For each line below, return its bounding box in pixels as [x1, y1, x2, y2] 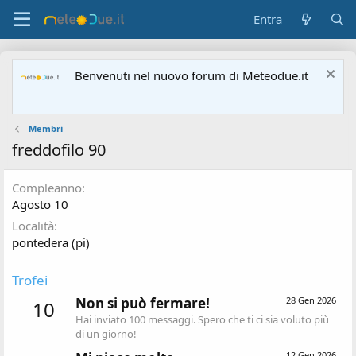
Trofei [12, 271, 48, 289]
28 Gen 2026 [286, 294, 336, 307]
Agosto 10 [12, 196, 68, 212]
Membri [28, 122, 63, 134]
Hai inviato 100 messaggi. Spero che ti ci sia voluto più [75, 312, 329, 327]
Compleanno [12, 180, 82, 195]
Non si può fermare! [75, 294, 210, 313]
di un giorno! [75, 327, 137, 342]
